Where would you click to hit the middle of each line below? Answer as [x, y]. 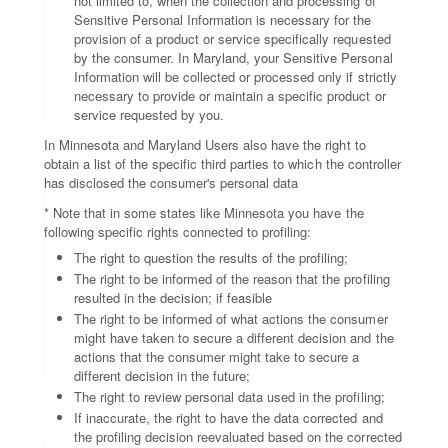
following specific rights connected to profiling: [178, 231]
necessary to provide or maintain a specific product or [230, 95]
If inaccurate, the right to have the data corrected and [228, 417]
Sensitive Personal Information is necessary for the [223, 19]
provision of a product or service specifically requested [232, 38]
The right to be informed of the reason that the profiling [232, 278]
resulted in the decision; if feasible [173, 297]
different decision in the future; [162, 375]
